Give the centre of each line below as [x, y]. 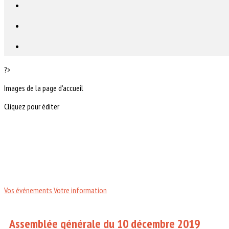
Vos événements [29, 190]
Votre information [80, 190]
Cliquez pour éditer [32, 106]
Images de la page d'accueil [44, 88]
